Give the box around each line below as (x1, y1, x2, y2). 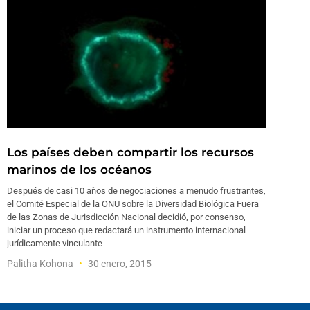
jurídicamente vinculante (7, 237, 102, 248)
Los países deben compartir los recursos (7, 145, 254, 159)
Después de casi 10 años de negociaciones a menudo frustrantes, (7, 185, 266, 196)
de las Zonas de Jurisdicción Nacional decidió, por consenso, (7, 211, 246, 222)
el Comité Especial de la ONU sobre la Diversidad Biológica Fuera (7, 198, 259, 209)
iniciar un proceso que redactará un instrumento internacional (7, 224, 246, 235)
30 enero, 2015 (86, 257, 152, 269)
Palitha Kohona (7, 257, 75, 269)
